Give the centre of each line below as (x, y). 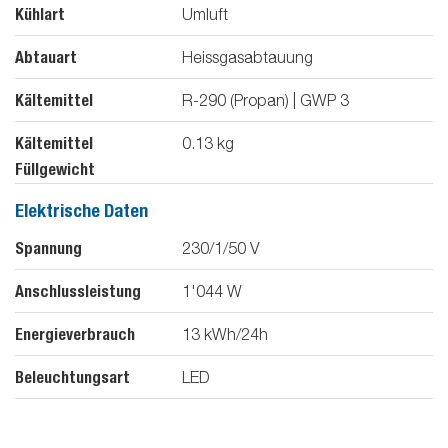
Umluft (205, 14)
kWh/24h (234, 333)
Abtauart (46, 58)
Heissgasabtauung (247, 57)
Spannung (48, 248)
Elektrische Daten (81, 211)
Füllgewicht (55, 170)
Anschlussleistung (78, 291)
